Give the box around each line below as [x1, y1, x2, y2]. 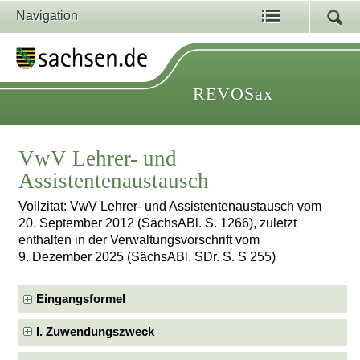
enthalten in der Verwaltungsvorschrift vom [18, 233, 260, 247]
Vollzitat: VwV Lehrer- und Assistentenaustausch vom [18, 199, 322, 214]
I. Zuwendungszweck [36, 325, 155, 338]
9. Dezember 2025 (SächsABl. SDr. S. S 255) [18, 250, 276, 264]
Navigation [16, 9, 78, 22]
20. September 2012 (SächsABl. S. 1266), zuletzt [18, 216, 297, 231]
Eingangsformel [36, 292, 126, 305]
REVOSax [193, 84, 273, 104]
